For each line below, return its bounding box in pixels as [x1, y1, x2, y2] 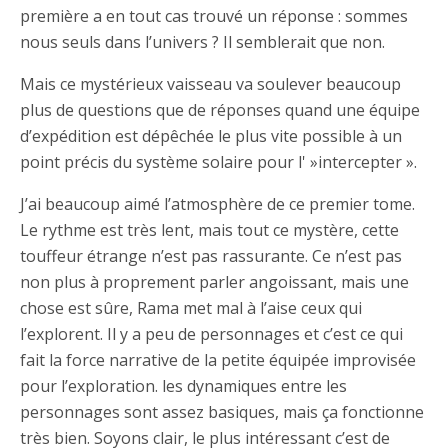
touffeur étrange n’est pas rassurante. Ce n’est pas [20, 245, 402, 268]
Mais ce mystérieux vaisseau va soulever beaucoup [20, 73, 401, 96]
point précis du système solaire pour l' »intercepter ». [20, 151, 417, 174]
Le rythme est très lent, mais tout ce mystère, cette [20, 219, 399, 242]
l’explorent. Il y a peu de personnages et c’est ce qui [20, 323, 403, 346]
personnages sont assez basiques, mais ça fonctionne [20, 401, 424, 424]
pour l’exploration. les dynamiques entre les [20, 375, 347, 398]
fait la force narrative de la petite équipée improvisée [20, 349, 416, 372]
